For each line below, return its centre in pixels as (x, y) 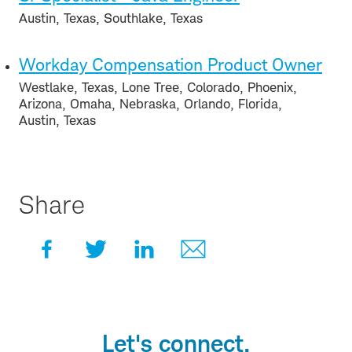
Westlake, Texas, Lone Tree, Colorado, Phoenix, (158, 87)
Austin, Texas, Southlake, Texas (111, 18)
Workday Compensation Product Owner (170, 64)
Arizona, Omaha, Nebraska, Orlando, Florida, (150, 103)
